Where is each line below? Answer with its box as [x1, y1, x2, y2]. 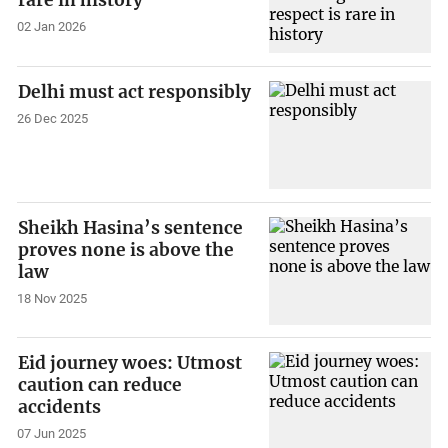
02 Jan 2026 [17, 19, 87, 35]
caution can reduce [18, 374, 183, 397]
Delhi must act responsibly [18, 81, 252, 103]
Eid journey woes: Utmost [18, 352, 243, 375]
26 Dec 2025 [17, 110, 89, 126]
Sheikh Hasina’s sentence [18, 216, 244, 239]
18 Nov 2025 [17, 290, 88, 306]
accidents [18, 396, 102, 419]
